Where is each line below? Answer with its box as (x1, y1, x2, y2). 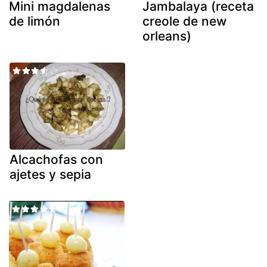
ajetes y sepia (10, 166, 91, 182)
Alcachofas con (10, 151, 103, 167)
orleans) (142, 29, 191, 44)
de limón (9, 14, 60, 29)
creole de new (142, 14, 226, 29)
